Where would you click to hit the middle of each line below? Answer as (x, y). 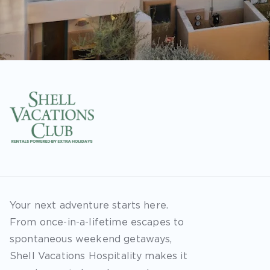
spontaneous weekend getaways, (91, 239)
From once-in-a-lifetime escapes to (97, 222)
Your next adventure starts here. (89, 205)
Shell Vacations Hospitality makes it (99, 256)
